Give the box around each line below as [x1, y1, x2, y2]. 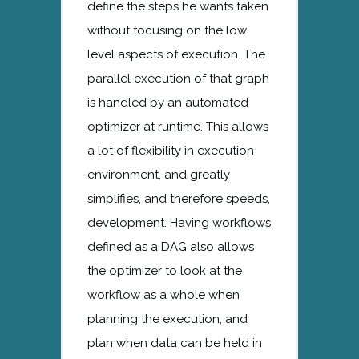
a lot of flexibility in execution [87, 143, 254, 158]
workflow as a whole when [87, 287, 240, 302]
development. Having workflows [87, 215, 271, 230]
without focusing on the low [87, 22, 247, 38]
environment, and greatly [87, 167, 230, 182]
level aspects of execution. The [87, 46, 265, 62]
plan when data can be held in [87, 335, 262, 350]
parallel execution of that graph [87, 71, 269, 86]
